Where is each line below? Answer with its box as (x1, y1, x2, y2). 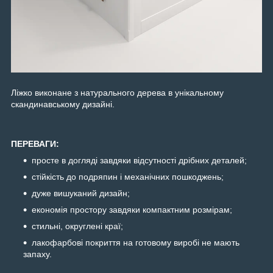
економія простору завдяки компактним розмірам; (32, 205, 232, 215)
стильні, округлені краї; (32, 221, 123, 232)
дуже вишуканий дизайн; (32, 188, 130, 199)
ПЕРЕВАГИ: (11, 139, 59, 149)
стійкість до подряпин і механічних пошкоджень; (32, 172, 224, 182)
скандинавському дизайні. (11, 99, 117, 110)
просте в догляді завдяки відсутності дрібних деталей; (32, 155, 247, 166)
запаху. (23, 249, 52, 260)
